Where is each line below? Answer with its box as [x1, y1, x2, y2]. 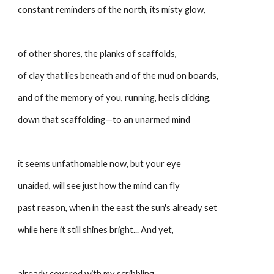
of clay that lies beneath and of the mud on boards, [18, 70, 219, 81]
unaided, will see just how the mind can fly [18, 180, 180, 191]
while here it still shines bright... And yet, [18, 224, 174, 235]
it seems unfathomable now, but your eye [18, 158, 182, 169]
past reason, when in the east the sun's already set [18, 202, 218, 213]
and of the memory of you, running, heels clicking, [18, 92, 212, 103]
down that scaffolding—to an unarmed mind [18, 114, 191, 125]
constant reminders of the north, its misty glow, [18, 4, 206, 15]
